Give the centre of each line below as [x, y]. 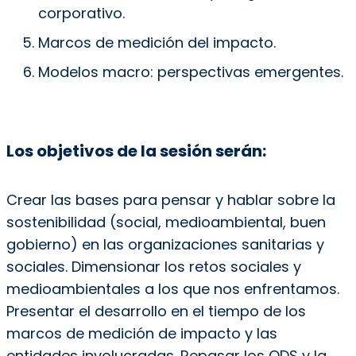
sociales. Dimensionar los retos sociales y [153, 266]
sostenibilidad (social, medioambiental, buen [166, 222]
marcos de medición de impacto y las [141, 333]
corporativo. [81, 13]
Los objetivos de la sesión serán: [137, 151]
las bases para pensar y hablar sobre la [191, 199]
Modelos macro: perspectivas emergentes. [190, 72]
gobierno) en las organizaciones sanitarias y [165, 244]
